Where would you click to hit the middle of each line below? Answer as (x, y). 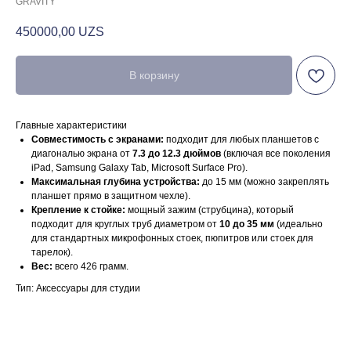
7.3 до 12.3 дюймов (177, 154)
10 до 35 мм (247, 224)
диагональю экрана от (82, 154)
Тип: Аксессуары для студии (78, 289)
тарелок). (52, 253)
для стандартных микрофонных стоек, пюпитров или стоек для (172, 239)
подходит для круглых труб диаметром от (125, 224)
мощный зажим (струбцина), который (210, 210)
